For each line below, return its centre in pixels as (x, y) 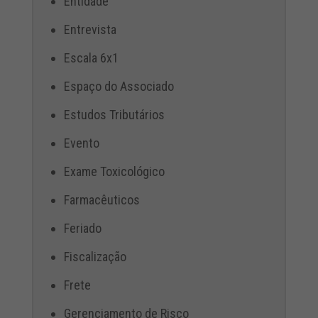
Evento (81, 143)
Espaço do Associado (119, 86)
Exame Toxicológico (114, 171)
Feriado (82, 228)
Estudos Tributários (114, 114)
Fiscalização (95, 256)
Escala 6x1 (91, 57)
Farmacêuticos (102, 199)
